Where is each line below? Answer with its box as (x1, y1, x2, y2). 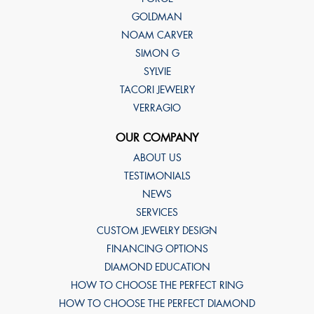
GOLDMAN (132, 10, 182, 23)
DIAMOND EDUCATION (104, 260, 210, 273)
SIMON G (135, 46, 179, 60)
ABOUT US (132, 151, 182, 164)
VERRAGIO (133, 101, 181, 114)
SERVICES (136, 205, 178, 219)
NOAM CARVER (121, 28, 193, 41)
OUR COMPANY (116, 130, 198, 145)
